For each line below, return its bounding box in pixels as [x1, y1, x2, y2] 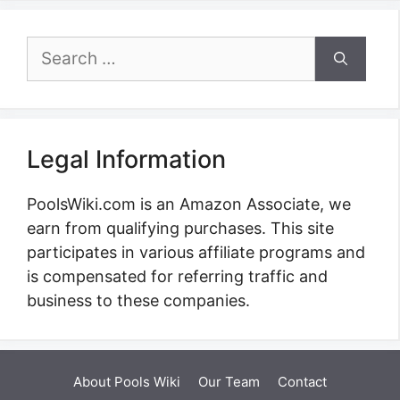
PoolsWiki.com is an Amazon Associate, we [27, 195, 351, 214]
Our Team [198, 373, 260, 391]
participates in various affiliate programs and [27, 243, 365, 262]
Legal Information [27, 145, 226, 175]
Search [26, 38, 79, 58]
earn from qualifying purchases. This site [27, 219, 334, 238]
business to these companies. [27, 291, 250, 311]
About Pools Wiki [73, 373, 180, 391]
